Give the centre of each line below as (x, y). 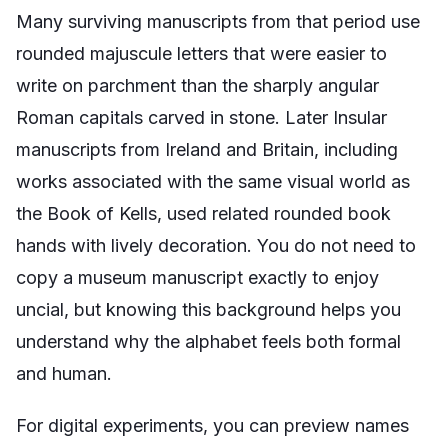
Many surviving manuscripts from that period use (218, 21)
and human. (64, 373)
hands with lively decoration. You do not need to (216, 245)
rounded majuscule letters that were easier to (201, 53)
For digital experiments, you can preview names (212, 425)
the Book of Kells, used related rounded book (203, 213)
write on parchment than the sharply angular (197, 85)
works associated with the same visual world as (213, 181)
